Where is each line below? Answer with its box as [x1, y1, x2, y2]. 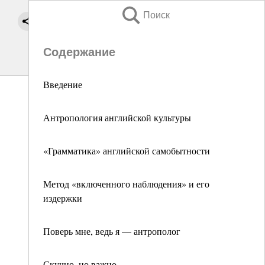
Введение [43, 78, 82, 91]
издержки [43, 192, 82, 204]
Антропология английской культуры [43, 111, 191, 124]
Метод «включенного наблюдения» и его [43, 177, 209, 190]
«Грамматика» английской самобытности [43, 144, 210, 157]
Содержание [43, 46, 115, 59]
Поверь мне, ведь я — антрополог [43, 225, 180, 237]
